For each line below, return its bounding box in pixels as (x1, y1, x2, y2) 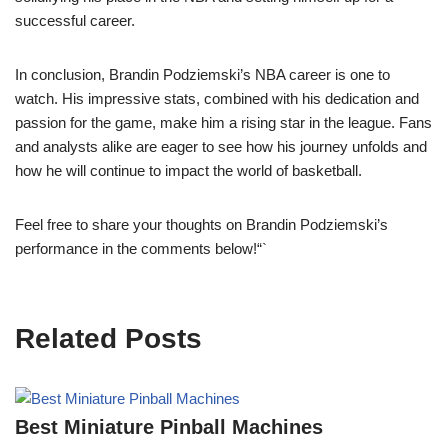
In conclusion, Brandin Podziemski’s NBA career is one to (15, 66, 390, 84)
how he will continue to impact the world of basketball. (15, 162, 362, 180)
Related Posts (15, 323, 202, 355)
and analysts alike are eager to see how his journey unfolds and (15, 138, 427, 156)
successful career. (15, 12, 135, 30)
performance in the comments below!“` (15, 240, 267, 258)
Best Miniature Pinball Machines (15, 416, 323, 439)
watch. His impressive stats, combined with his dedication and (15, 90, 419, 108)
